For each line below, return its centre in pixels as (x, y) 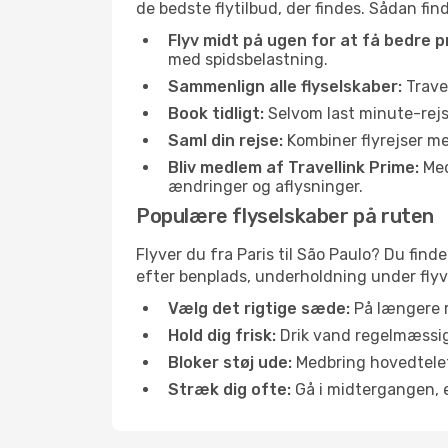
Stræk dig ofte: (229, 389)
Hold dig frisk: (222, 335)
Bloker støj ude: (230, 362)
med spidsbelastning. (248, 59)
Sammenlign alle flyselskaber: (285, 86)
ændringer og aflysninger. (265, 186)
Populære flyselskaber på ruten (285, 216)
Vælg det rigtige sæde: (259, 308)
